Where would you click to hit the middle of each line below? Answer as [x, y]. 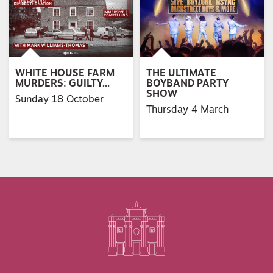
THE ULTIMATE [182, 74]
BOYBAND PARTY [188, 84]
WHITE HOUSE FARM [65, 74]
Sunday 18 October [59, 100]
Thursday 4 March [188, 110]
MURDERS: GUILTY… [63, 84]
